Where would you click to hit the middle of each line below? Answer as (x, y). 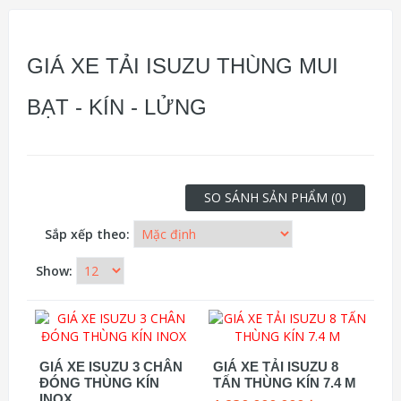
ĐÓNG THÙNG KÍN (99, 383)
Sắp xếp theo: (87, 234)
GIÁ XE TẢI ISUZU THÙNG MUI (183, 66)
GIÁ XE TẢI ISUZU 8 (276, 367)
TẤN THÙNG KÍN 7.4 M (285, 383)
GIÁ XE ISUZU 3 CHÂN (111, 367)
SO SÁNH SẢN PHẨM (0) (275, 197)
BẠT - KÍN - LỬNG (117, 107)
